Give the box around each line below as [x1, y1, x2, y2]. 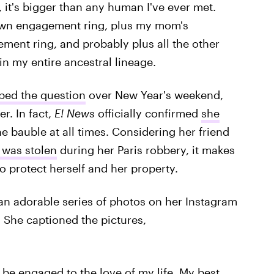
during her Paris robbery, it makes [56, 143, 235, 157]
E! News [54, 106, 95, 120]
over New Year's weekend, [85, 88, 223, 102]
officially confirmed [94, 106, 201, 120]
